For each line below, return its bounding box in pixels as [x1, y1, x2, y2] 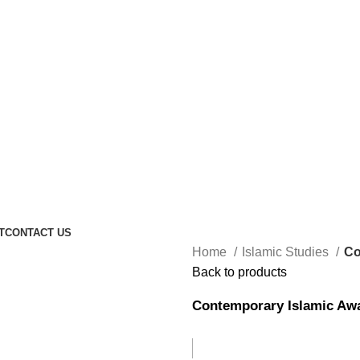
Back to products [192, 264, 287, 279]
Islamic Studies [242, 244, 332, 259]
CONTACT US [5, 226, 72, 239]
